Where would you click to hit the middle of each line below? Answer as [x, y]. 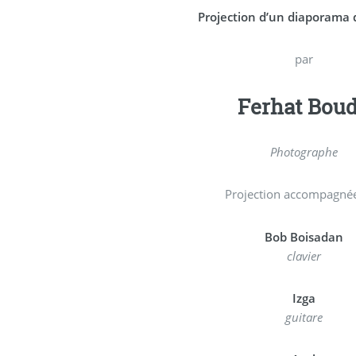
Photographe [304, 151]
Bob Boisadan [304, 236]
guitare [304, 317]
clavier [304, 255]
